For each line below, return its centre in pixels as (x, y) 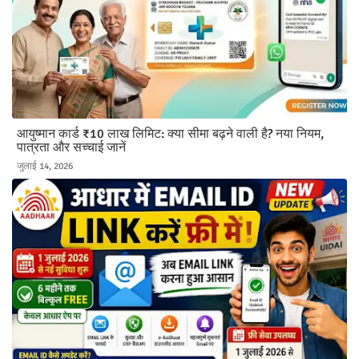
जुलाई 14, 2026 (45, 167)
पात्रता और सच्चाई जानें (71, 148)
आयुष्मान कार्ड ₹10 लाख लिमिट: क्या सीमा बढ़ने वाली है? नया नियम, (170, 134)
